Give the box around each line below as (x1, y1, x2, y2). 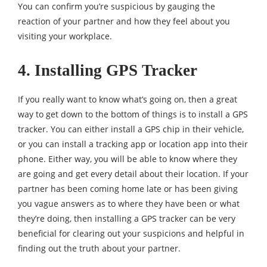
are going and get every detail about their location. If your (18, 168, 249, 179)
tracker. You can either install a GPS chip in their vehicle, (18, 123, 244, 135)
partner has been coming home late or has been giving (18, 183, 238, 194)
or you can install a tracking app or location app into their (18, 138, 248, 150)
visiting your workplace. (18, 30, 112, 42)
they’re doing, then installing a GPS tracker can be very (18, 213, 235, 224)
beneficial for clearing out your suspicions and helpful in (18, 228, 244, 239)
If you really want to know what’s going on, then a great (18, 94, 237, 105)
